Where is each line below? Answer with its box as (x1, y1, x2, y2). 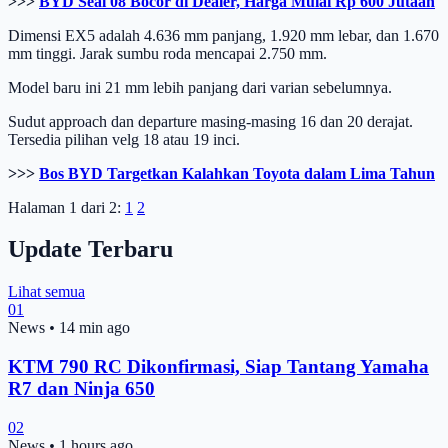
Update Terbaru (8, 236, 173, 263)
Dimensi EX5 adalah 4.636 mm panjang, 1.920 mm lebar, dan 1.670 (8, 26, 439, 44)
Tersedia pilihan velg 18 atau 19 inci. (8, 130, 240, 148)
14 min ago (59, 319, 130, 337)
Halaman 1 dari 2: (8, 198, 121, 216)
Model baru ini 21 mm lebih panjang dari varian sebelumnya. (8, 78, 392, 96)
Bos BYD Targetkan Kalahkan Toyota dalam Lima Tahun (39, 164, 435, 182)
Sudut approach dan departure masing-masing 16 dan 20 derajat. (8, 112, 413, 130)
